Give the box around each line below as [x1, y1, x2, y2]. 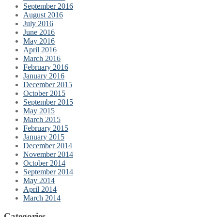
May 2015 [23, 106, 55, 115]
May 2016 [23, 36, 55, 45]
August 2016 [23, 10, 63, 19]
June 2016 [23, 28, 55, 36]
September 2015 [23, 97, 73, 106]
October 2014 [23, 158, 65, 167]
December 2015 [23, 80, 72, 89]
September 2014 [23, 167, 73, 176]
